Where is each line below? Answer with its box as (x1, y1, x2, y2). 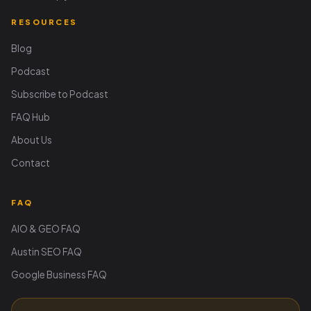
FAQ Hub (11, 111, 50, 124)
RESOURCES (11, 17, 78, 27)
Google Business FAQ (11, 269, 107, 281)
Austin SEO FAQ (11, 246, 82, 258)
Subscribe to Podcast (11, 88, 108, 101)
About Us (11, 134, 52, 146)
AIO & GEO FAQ (11, 223, 81, 235)
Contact (11, 157, 50, 169)
